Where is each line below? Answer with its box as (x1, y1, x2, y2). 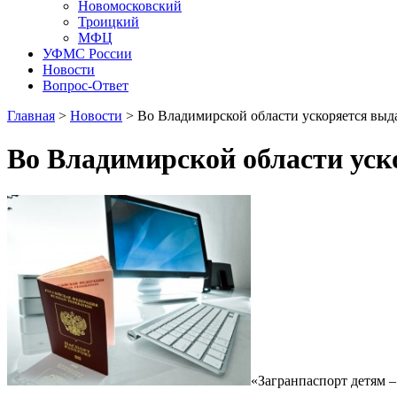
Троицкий (78, 14, 139, 29)
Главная (7, 108, 55, 123)
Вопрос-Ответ (43, 78, 128, 93)
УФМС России (43, 46, 132, 61)
